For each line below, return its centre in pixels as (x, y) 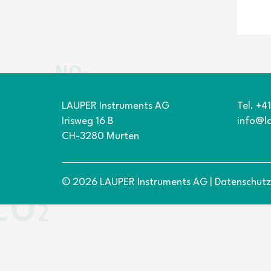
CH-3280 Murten (100, 136)
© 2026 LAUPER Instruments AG (135, 182)
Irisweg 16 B (87, 121)
